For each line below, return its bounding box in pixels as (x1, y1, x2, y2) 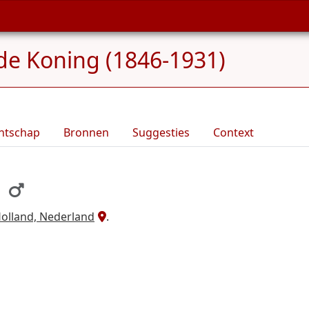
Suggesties (132, 125, 190, 140)
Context (213, 125, 254, 140)
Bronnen (63, 125, 109, 140)
